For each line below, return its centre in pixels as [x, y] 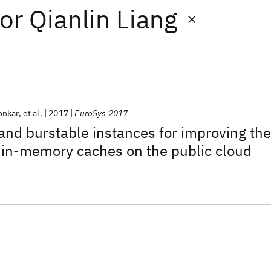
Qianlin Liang [103, 19]
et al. [32, 113]
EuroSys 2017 [101, 113]
